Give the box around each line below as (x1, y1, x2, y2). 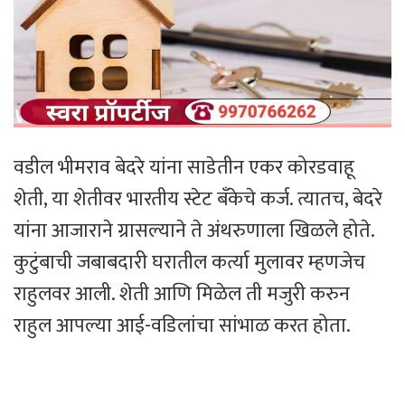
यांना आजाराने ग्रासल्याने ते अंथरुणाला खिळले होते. (14, 214, 374, 249)
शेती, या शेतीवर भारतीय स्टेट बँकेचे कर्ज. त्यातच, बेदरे (14, 183, 382, 217)
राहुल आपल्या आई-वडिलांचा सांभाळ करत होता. (14, 309, 351, 344)
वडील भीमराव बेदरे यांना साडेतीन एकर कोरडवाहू (14, 151, 354, 185)
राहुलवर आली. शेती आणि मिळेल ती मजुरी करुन (14, 278, 350, 312)
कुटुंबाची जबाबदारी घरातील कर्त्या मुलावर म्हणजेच (14, 246, 365, 280)
